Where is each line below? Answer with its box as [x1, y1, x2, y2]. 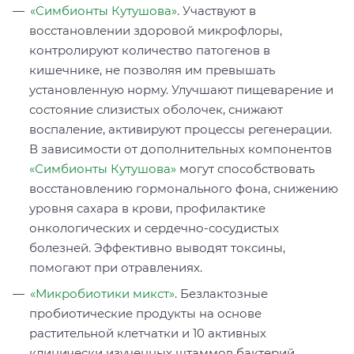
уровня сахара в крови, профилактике [29, 201, 265, 217]
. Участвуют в [177, 3, 256, 19]
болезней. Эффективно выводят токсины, [29, 240, 285, 256]
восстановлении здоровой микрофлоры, [29, 23, 282, 39]
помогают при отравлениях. [29, 260, 202, 276]
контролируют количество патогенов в [29, 43, 270, 58]
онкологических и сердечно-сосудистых [29, 220, 279, 236]
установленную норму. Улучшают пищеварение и [29, 82, 333, 98]
